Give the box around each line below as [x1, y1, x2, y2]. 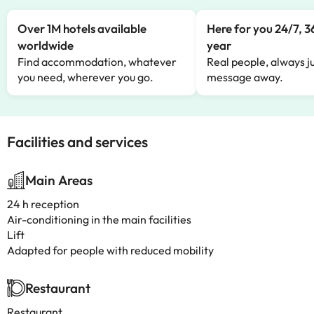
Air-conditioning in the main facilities [7, 212, 191, 226]
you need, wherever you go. [18, 70, 153, 84]
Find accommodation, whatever [18, 55, 177, 69]
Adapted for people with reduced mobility [7, 243, 214, 257]
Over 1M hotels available [18, 21, 146, 36]
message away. [207, 70, 283, 84]
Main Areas [25, 172, 93, 189]
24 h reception [7, 197, 79, 211]
